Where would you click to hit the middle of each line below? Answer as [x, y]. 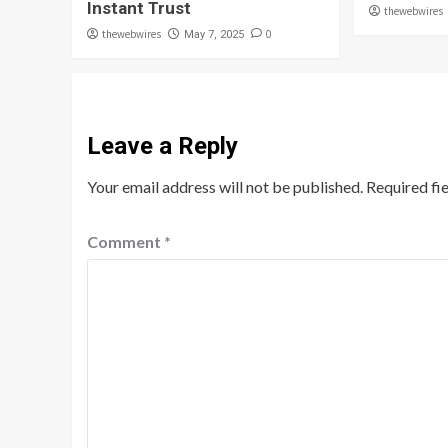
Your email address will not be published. [225, 186]
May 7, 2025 [214, 34]
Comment [125, 241]
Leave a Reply [162, 145]
